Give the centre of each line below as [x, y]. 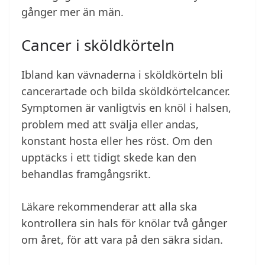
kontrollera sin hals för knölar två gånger [124, 223]
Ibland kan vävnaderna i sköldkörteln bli [122, 75]
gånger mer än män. [72, 12]
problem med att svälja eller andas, [110, 125]
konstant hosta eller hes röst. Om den [117, 141]
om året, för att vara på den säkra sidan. [122, 240]
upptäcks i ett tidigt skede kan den [109, 158]
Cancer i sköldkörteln [98, 45]
